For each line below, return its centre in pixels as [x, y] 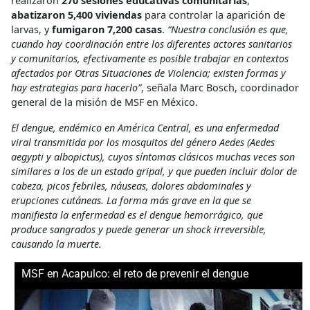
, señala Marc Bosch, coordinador [220, 88]
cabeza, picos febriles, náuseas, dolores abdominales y [131, 186]
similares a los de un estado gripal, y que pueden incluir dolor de [154, 172]
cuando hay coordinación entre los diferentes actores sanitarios [152, 44]
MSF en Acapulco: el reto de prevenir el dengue [135, 274]
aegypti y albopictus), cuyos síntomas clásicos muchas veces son [153, 157]
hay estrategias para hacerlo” [76, 88]
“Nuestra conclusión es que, [228, 30]
